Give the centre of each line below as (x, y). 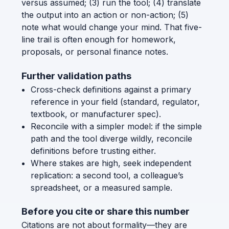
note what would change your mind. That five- (112, 27)
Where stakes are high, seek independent (111, 163)
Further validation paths (76, 76)
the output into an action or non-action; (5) (105, 15)
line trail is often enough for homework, (99, 40)
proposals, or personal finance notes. (95, 52)
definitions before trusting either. (93, 151)
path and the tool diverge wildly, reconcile (111, 138)
